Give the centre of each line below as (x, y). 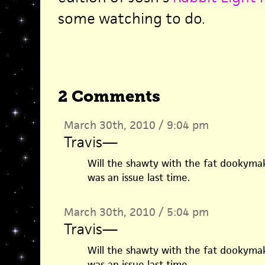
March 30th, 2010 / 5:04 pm (136, 212)
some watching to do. (131, 18)
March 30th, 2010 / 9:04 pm (136, 125)
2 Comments (109, 96)
